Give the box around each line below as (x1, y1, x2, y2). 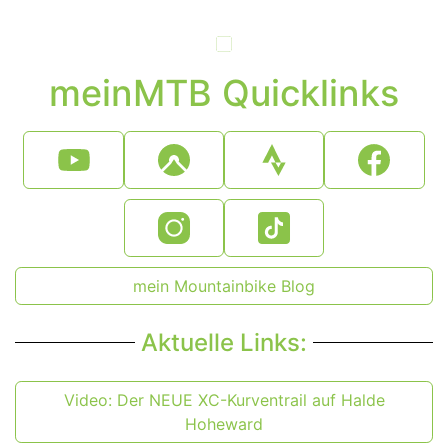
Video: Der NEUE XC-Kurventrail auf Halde (63, 389, 385, 410)
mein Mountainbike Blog (133, 275, 315, 296)
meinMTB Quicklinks (49, 71, 399, 115)
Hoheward (185, 413, 263, 434)
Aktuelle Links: (141, 327, 307, 357)
